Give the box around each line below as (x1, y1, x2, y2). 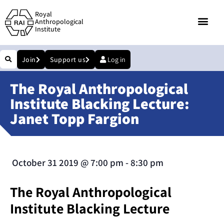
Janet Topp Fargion (10, 108, 139, 129)
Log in (107, 55, 125, 64)
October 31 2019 (12, 156, 78, 169)
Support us (50, 55, 85, 64)
